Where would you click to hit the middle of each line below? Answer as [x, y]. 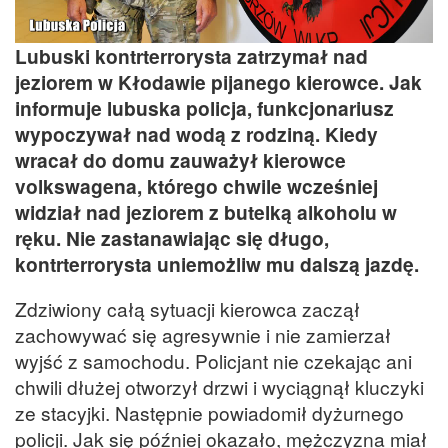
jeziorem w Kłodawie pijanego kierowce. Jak [218, 82]
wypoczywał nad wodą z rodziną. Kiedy [196, 134]
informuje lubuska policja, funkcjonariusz [204, 108]
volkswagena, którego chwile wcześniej [196, 186]
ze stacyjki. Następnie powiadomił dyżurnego [209, 413]
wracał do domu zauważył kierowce [180, 160]
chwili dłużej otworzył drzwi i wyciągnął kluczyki [219, 387]
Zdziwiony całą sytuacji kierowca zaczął [187, 309]
